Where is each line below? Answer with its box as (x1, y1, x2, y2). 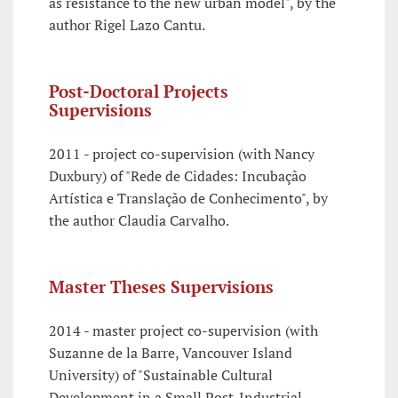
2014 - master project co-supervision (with (49, 321, 318, 341)
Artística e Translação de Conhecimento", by (49, 188, 328, 209)
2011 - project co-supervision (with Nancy (49, 144, 314, 164)
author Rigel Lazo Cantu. (49, 15, 205, 36)
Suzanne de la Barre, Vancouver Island (49, 343, 292, 363)
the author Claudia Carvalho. (49, 211, 229, 231)
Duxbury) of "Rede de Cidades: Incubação (49, 166, 306, 187)
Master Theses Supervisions (49, 275, 274, 298)
